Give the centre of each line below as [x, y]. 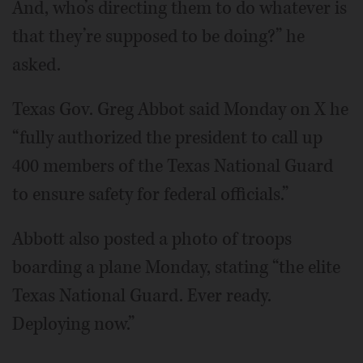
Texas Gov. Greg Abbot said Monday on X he [180, 110]
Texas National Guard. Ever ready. [142, 296]
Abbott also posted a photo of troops [152, 239]
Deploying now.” [73, 325]
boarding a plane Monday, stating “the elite [176, 268]
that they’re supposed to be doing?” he [158, 37]
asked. [36, 65]
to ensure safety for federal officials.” [150, 195]
